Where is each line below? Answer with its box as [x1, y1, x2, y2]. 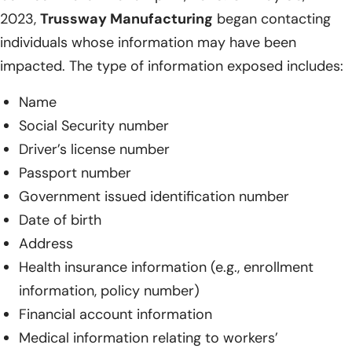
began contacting [213, 9, 331, 28]
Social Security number [19, 115, 169, 135]
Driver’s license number [19, 139, 170, 159]
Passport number [19, 163, 131, 182]
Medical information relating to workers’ [19, 328, 278, 347]
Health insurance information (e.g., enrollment [19, 257, 313, 277]
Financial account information [19, 304, 212, 324]
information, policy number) [19, 280, 200, 300]
